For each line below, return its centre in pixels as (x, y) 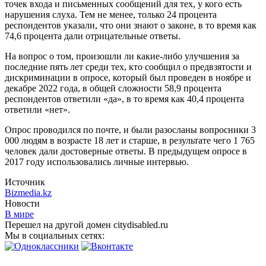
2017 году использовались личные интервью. (97, 161)
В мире (19, 214)
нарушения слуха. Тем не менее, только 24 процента (111, 14)
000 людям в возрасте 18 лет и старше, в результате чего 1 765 (130, 140)
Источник (25, 182)
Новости (22, 203)
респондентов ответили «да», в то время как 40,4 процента (124, 99)
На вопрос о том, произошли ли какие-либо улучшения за (122, 56)
